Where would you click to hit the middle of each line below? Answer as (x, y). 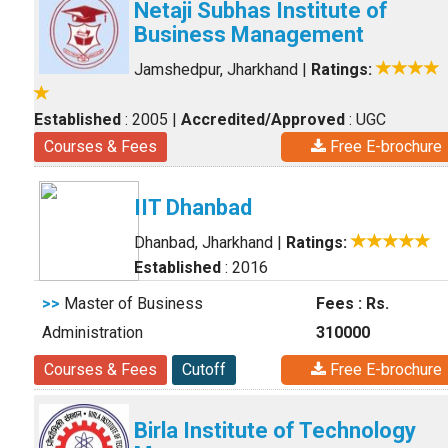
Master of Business (131, 303)
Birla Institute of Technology (275, 430)
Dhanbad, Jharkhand (203, 242)
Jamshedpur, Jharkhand (216, 69)
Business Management (249, 34)
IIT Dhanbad (193, 207)
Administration (92, 332)
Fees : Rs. (352, 303)
